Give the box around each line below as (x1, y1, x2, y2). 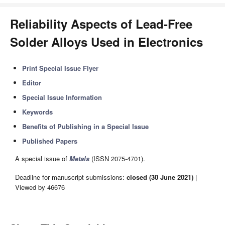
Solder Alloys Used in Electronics (10, 33, 203, 50)
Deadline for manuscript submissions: (15, 172, 127, 182)
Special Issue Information (22, 92, 102, 102)
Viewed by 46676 (15, 182, 65, 192)
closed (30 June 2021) (127, 172, 193, 182)
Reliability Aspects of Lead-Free (10, 15, 192, 32)
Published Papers (22, 136, 78, 146)
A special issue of (15, 154, 69, 164)
